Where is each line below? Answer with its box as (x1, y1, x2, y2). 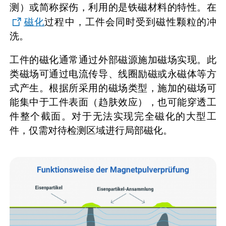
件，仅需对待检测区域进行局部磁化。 (10, 124, 173, 136)
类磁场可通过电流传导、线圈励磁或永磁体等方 (10, 68, 216, 80)
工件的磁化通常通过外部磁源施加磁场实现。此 (10, 53, 216, 66)
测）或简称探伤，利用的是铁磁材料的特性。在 (10, 2, 216, 14)
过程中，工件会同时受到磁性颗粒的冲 (44, 16, 217, 28)
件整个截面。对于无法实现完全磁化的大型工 (10, 110, 216, 122)
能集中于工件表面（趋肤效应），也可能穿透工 (10, 96, 216, 108)
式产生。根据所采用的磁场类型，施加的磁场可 (10, 82, 216, 94)
